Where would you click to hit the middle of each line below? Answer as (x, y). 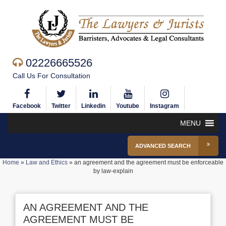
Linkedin (93, 106)
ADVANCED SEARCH (163, 146)
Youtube (128, 106)
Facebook (27, 106)
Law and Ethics (47, 162)
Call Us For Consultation (51, 76)
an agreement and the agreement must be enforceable (149, 162)
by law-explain (113, 171)
